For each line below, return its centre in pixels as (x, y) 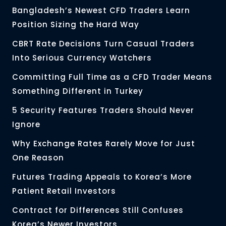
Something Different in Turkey (79, 91)
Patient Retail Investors (65, 191)
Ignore (26, 125)
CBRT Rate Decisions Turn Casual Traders (103, 44)
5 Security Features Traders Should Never (103, 110)
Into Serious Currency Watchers (83, 58)
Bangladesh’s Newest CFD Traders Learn (101, 11)
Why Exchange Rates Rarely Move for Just (104, 144)
